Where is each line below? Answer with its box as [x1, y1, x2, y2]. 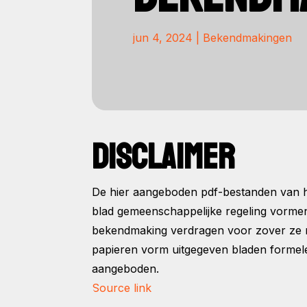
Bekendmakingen [203, 31, 293, 45]
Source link [92, 281, 152, 295]
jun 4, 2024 [133, 31, 193, 45]
